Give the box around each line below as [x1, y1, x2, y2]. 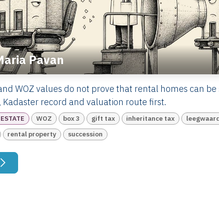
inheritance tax [126, 113, 175, 123]
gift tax [91, 113, 115, 123]
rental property [7, 130, 57, 139]
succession [67, 130, 103, 139]
